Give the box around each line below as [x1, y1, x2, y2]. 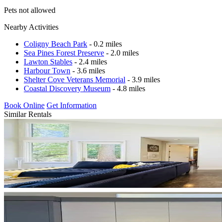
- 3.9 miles [125, 75, 160, 84]
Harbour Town [24, 66, 70, 75]
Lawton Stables [24, 57, 72, 66]
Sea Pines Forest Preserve [24, 48, 104, 57]
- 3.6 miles [70, 66, 105, 75]
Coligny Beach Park [24, 39, 87, 48]
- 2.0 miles [104, 48, 139, 57]
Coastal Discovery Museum [24, 84, 111, 93]
